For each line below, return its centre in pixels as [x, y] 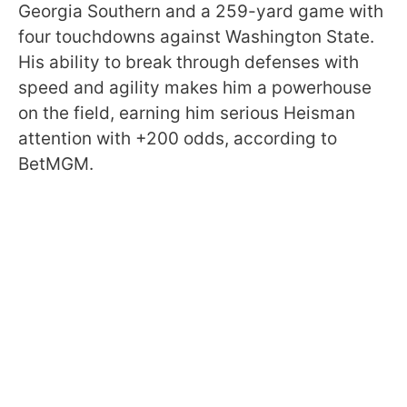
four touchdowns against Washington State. [196, 37]
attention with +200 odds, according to [178, 139]
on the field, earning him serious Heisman [187, 113]
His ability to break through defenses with [189, 62]
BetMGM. [56, 164]
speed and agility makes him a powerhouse [195, 88]
